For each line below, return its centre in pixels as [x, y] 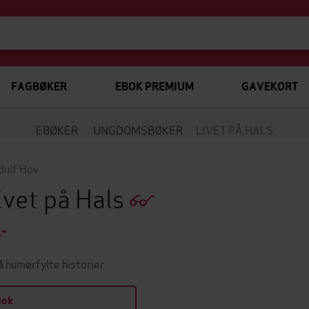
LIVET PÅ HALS [235, 129]
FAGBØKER [39, 87]
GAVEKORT [269, 87]
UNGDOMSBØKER [138, 129]
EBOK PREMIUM [154, 87]
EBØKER [57, 129]
